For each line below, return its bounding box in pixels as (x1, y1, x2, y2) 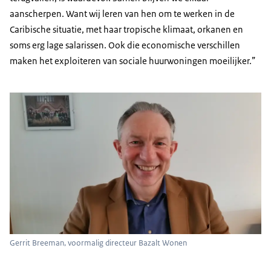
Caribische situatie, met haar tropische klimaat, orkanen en (10, 24, 243, 36)
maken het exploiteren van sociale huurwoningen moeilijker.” (10, 55, 256, 67)
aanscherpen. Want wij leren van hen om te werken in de (10, 8, 235, 20)
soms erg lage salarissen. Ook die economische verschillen (10, 39, 240, 51)
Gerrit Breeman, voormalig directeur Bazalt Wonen (10, 237, 187, 248)
